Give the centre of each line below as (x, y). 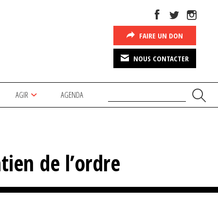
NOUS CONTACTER (160, 58)
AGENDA (72, 94)
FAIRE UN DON (160, 36)
